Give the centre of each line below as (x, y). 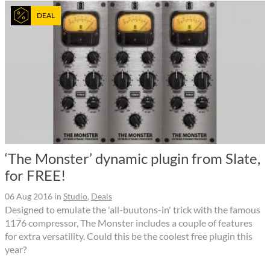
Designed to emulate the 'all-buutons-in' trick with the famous (133, 210)
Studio (75, 196)
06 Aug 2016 (29, 196)
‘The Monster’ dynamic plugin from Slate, (133, 159)
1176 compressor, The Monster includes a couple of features (129, 223)
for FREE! (35, 175)
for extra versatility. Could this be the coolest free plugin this (129, 236)
